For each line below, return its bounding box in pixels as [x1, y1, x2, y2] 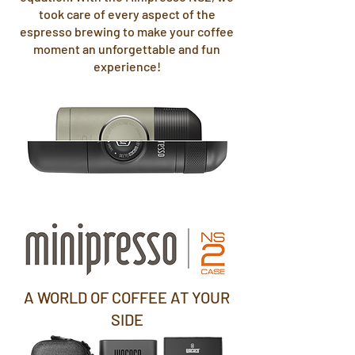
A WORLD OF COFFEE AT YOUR [24, 288, 230, 307]
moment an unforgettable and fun [33, 41, 220, 56]
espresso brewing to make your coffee [20, 24, 234, 39]
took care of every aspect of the [38, 6, 216, 21]
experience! [93, 59, 161, 74]
